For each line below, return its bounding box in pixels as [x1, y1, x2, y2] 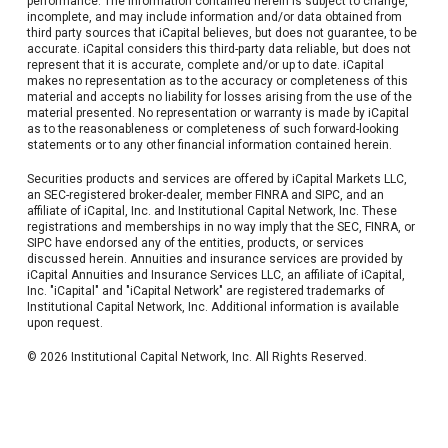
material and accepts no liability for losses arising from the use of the [26, 90, 412, 105]
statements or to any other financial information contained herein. [26, 138, 392, 153]
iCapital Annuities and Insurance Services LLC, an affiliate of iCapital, [26, 268, 405, 283]
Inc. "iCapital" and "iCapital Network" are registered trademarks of [26, 284, 385, 299]
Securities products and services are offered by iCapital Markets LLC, [26, 172, 407, 187]
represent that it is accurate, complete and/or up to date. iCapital [26, 58, 384, 73]
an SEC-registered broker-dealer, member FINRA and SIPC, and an [26, 188, 384, 203]
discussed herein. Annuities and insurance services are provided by [26, 252, 403, 267]
